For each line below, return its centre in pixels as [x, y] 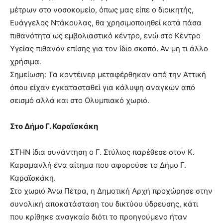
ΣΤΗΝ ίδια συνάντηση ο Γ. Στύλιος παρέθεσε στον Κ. [102, 152]
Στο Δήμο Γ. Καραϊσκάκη [54, 126]
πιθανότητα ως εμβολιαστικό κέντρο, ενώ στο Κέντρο [105, 35]
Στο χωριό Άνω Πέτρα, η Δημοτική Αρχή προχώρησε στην [111, 191]
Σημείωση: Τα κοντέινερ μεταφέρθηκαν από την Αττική [108, 74]
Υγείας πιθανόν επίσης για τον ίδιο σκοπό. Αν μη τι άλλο [109, 48]
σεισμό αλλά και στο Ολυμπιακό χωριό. [80, 100]
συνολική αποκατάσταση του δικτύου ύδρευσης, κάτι [104, 204]
